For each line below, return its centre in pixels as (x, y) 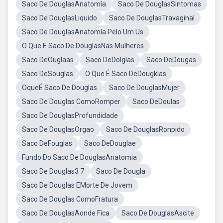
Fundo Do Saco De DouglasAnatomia (79, 157)
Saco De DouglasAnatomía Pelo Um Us (83, 32)
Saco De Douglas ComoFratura (70, 199)
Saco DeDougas (171, 60)
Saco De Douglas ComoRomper (71, 102)
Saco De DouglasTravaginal (152, 18)
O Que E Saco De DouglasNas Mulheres (83, 46)
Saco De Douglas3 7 (53, 171)
